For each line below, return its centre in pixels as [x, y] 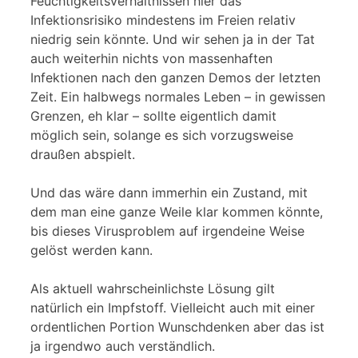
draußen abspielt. [83, 154]
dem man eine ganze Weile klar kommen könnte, [177, 211]
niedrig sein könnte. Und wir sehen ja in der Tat [173, 39]
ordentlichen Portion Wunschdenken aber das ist [177, 326]
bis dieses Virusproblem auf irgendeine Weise [167, 231]
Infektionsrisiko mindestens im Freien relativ [163, 20]
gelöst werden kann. [91, 250]
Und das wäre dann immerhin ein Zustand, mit [169, 192]
